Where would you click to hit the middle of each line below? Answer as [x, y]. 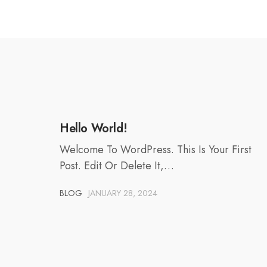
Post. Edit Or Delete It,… [117, 166]
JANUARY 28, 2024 [123, 193]
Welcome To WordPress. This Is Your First [156, 150]
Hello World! [94, 129]
